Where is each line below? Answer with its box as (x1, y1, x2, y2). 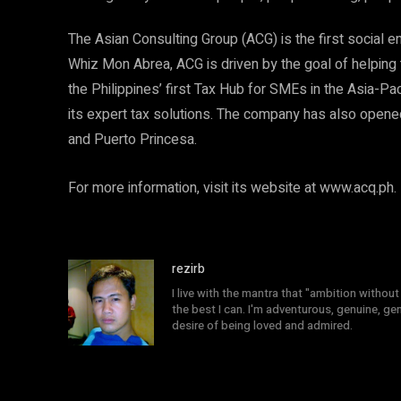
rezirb (172, 260, 205, 278)
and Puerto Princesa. (68, 129, 197, 150)
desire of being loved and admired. (172, 317, 353, 334)
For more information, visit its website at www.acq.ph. (68, 177, 397, 199)
